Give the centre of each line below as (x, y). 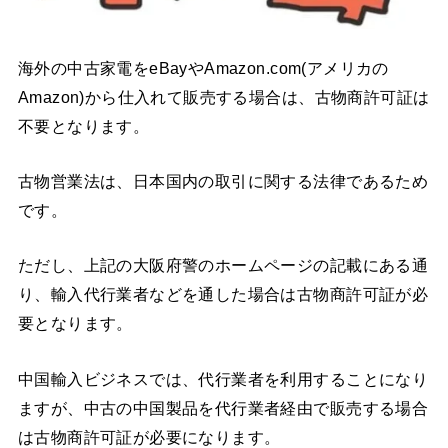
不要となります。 (83, 125)
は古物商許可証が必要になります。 (149, 436)
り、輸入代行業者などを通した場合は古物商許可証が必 (223, 294)
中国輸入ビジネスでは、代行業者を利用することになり (223, 378)
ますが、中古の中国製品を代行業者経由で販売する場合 (223, 407)
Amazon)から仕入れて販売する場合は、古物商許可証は (223, 96)
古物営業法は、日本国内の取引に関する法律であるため (223, 181)
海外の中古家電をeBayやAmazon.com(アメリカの (203, 67)
